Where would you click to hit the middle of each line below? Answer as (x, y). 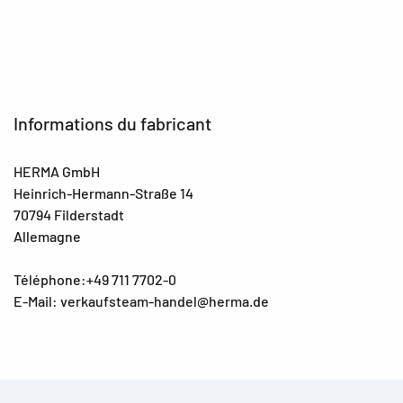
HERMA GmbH (57, 171)
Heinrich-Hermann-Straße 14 (103, 193)
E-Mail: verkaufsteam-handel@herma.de (141, 300)
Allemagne (47, 236)
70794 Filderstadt (69, 214)
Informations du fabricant (112, 123)
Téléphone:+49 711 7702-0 (95, 279)
